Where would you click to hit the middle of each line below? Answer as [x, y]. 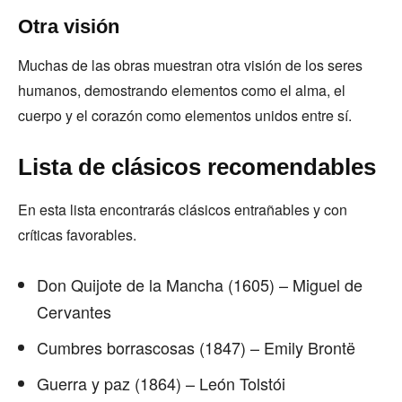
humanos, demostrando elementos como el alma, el [182, 90]
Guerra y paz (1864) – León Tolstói [163, 383]
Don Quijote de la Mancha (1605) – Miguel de [200, 284]
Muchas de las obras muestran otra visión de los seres [190, 65]
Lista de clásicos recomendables [200, 167]
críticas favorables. [79, 235]
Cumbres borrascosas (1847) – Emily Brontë [196, 347]
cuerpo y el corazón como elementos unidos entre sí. [187, 115]
